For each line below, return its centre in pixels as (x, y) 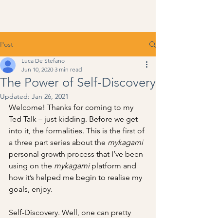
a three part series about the (58, 142)
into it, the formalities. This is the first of (78, 131)
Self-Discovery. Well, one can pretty (71, 212)
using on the (31, 166)
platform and (114, 166)
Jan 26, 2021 (50, 96)
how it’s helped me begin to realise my (76, 177)
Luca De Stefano (43, 61)
